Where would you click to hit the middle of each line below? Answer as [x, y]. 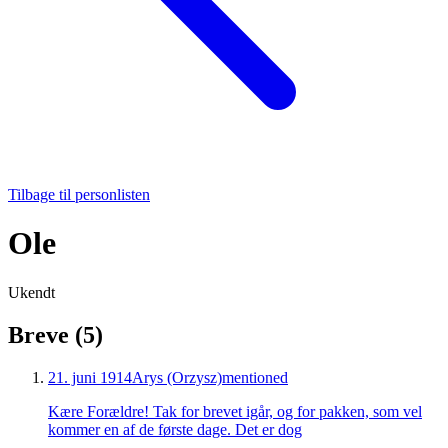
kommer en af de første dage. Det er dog [175, 429]
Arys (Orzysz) [177, 377]
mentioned [255, 377]
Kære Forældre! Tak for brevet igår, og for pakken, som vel [235, 411]
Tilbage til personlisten [79, 194]
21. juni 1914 [90, 377]
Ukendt [31, 292]
